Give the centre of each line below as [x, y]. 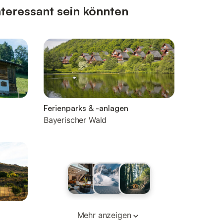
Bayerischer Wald [75, 120]
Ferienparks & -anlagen [86, 108]
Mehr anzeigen [104, 215]
